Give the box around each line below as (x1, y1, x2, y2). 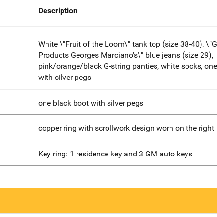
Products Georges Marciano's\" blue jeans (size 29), (38, 50, 213, 60)
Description (38, 6, 77, 15)
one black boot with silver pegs (38, 98, 143, 108)
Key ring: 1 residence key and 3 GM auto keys (38, 149, 192, 159)
